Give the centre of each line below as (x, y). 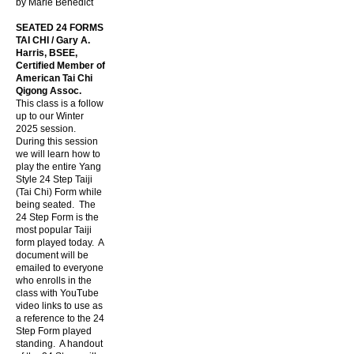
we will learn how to (58, 154)
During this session (57, 141)
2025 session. (47, 129)
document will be (52, 255)
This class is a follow (60, 104)
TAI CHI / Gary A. (53, 40)
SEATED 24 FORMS (60, 28)
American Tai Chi (54, 78)
